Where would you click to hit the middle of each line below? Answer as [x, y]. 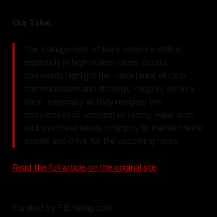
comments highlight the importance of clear [105, 75]
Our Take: [32, 23]
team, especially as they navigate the [93, 101]
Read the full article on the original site [84, 167]
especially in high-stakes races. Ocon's [95, 62]
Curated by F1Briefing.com [62, 208]
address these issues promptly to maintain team [113, 128]
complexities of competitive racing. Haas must [109, 115]
